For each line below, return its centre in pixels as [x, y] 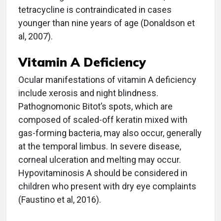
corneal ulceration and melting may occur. [100, 159]
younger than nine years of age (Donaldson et [107, 23]
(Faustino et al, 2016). [60, 199]
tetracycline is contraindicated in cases [95, 9]
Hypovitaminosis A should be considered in [103, 173]
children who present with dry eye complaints [107, 186]
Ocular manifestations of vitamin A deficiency [107, 79]
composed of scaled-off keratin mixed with [103, 119]
